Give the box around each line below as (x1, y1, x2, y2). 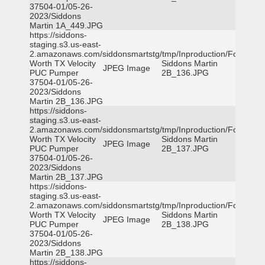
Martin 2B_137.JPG (30, 172, 103, 182)
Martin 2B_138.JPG (30, 248, 103, 257)
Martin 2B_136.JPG (30, 96, 103, 106)
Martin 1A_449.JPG (30, 21, 103, 30)
